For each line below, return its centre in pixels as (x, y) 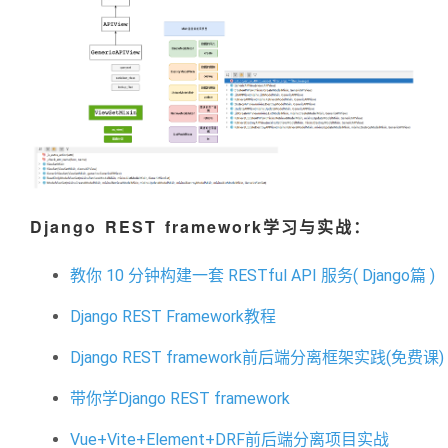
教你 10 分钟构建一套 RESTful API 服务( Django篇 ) (252, 275)
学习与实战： (317, 226)
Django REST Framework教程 (173, 316)
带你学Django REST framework (180, 398)
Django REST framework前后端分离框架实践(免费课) (257, 357)
